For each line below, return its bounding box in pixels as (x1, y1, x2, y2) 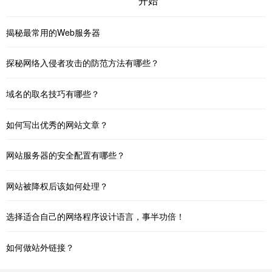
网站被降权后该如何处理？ (6, 179, 108, 192)
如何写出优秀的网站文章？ (6, 118, 108, 131)
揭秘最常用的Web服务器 (6, 25, 100, 38)
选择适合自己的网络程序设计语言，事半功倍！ (6, 210, 185, 223)
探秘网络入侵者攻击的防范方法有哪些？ (6, 56, 159, 69)
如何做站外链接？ (6, 241, 74, 253)
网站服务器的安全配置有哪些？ (6, 149, 125, 161)
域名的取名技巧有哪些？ (6, 87, 100, 100)
